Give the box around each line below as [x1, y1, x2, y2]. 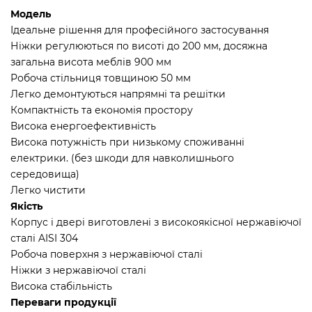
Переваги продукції [10, 295, 116, 309]
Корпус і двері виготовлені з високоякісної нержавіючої [10, 215, 302, 228]
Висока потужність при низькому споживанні [10, 135, 244, 148]
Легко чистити [10, 183, 86, 196]
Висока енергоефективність [10, 119, 156, 132]
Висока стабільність [10, 279, 112, 292]
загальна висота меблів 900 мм [10, 55, 171, 68]
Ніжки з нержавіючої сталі [10, 263, 146, 276]
